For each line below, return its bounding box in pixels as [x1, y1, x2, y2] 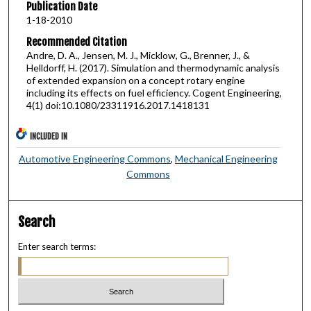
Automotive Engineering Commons [18, 152, 171, 165]
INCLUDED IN [30, 131, 68, 142]
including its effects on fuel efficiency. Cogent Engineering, [26, 87, 282, 99]
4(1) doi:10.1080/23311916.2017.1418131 [26, 99, 210, 112]
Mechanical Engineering [174, 152, 278, 165]
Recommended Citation [26, 35, 127, 49]
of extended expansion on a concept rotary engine [26, 74, 245, 87]
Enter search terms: [18, 240, 96, 252]
